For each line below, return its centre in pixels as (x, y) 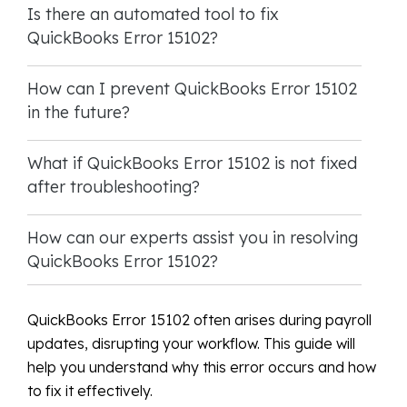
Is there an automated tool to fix (153, 14)
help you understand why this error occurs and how (202, 367)
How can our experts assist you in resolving (193, 237)
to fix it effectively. (90, 390)
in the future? (79, 112)
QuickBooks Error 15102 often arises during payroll (199, 319)
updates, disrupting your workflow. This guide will (191, 343)
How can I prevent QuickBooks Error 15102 (192, 88)
